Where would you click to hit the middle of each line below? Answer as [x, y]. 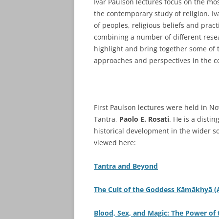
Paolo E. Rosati [144, 119]
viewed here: [115, 142]
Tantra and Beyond [126, 166]
